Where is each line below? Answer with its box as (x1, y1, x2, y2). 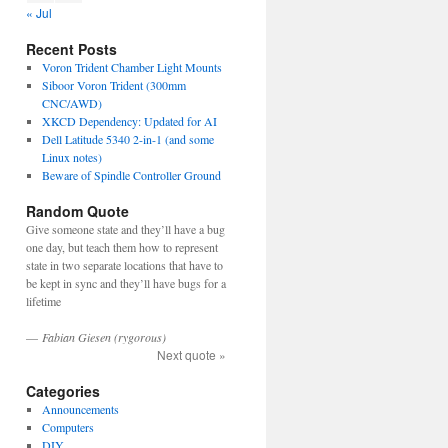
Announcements (41, 401, 119, 417)
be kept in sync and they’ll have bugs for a (26, 275, 226, 291)
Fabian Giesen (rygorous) (42, 329, 166, 345)
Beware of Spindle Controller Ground (41, 167, 221, 183)
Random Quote (26, 201, 129, 221)
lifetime (26, 293, 61, 309)
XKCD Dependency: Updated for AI (41, 113, 217, 129)
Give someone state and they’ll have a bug (26, 221, 225, 237)
